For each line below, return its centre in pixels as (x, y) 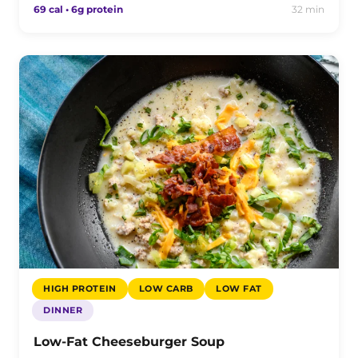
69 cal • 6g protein (78, 10)
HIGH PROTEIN (80, 288)
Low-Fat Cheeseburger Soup (129, 341)
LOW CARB (166, 288)
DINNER (63, 310)
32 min (308, 10)
